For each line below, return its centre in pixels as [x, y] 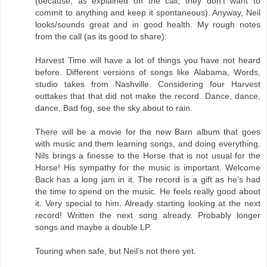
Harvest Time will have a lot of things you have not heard [148, 60]
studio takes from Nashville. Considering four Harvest [148, 84]
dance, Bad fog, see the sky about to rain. [114, 108]
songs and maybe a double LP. [93, 227]
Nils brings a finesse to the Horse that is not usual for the [148, 155]
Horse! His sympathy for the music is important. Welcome [148, 167]
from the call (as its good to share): [101, 36]
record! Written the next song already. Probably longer [148, 215]
